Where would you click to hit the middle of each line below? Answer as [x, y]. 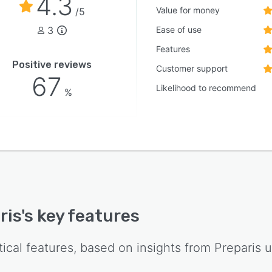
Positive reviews [52, 65]
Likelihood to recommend [206, 88]
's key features [80, 216]
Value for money [188, 10]
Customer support [192, 68]
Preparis [238, 248]
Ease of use [179, 29]
